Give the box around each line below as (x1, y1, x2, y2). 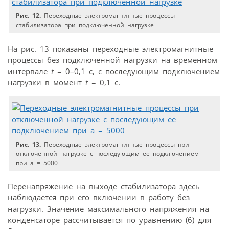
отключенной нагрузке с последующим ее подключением (16, 149, 199, 158)
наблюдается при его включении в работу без (8, 192, 190, 203)
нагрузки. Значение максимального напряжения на (8, 203, 209, 214)
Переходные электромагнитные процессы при (41, 140, 190, 149)
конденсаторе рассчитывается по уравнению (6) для (8, 215, 211, 225)
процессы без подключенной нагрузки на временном (8, 54, 217, 65)
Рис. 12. (16, 11, 41, 20)
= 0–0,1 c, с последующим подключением (54, 65, 220, 76)
